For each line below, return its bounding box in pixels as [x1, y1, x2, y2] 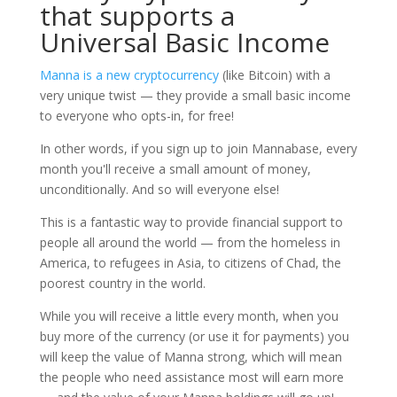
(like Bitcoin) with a [218, 66, 331, 83]
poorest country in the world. [39, 274, 206, 292]
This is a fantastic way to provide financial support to [39, 213, 343, 230]
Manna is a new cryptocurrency [39, 66, 219, 83]
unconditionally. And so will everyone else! [39, 180, 279, 198]
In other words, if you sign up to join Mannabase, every [39, 139, 357, 157]
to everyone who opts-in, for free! [39, 106, 234, 124]
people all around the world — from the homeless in [39, 233, 340, 251]
